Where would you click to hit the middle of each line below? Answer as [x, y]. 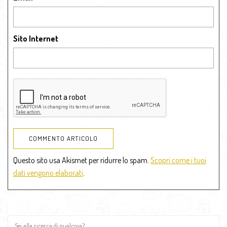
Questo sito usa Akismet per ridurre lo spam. [82, 160]
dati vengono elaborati [48, 173]
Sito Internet [36, 38]
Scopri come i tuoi [178, 160]
